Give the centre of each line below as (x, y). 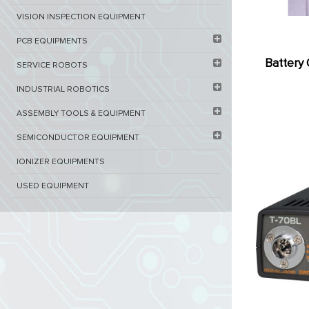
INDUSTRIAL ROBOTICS (63, 90)
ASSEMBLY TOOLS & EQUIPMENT (81, 114)
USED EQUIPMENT (53, 186)
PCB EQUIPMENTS (52, 41)
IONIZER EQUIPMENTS (61, 162)
